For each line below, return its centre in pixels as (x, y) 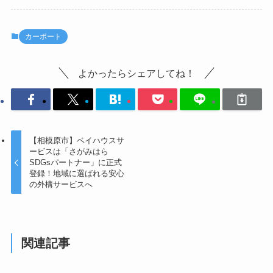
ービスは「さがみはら (69, 151)
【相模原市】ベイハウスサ (77, 140)
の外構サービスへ (61, 184)
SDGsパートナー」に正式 (76, 162)
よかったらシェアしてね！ (136, 73)
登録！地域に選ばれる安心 (77, 173)
